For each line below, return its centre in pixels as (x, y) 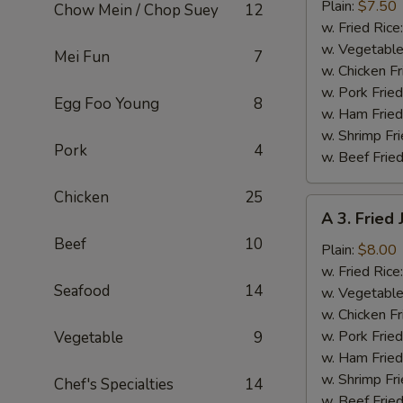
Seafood (82, 291)
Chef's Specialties (114, 385)
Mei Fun (82, 57)
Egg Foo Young (107, 104)
